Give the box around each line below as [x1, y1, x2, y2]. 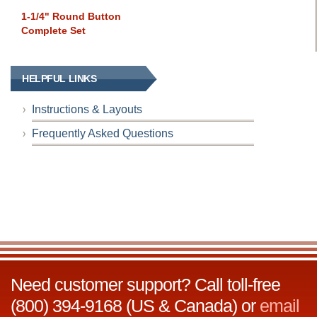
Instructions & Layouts [32, 103, 142, 116]
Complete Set [21, 25, 86, 37]
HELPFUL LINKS [22, 73, 97, 85]
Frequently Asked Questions [32, 127, 173, 140]
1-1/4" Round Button [21, 11, 121, 23]
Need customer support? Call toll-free [11, 275, 280, 295]
